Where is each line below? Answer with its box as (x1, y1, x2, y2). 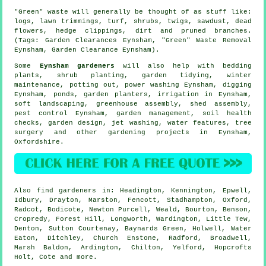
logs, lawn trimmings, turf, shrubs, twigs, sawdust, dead (14, 18, 252, 26)
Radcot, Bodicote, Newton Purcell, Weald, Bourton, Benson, (14, 206, 252, 214)
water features (167, 119, 226, 127)
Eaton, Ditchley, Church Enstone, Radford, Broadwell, (14, 235, 252, 242)
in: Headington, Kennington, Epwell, (96, 187, 252, 195)
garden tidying (141, 72, 210, 80)
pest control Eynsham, (14, 110, 116, 118)
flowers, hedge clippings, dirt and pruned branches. (14, 27, 252, 35)
